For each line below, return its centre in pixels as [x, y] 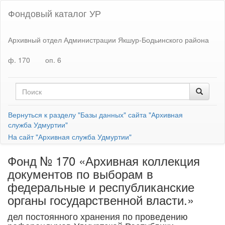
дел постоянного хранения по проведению [98, 216]
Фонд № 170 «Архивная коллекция [104, 160]
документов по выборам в [80, 174]
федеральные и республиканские [101, 187]
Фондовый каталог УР [54, 13]
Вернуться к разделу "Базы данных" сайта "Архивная [95, 115]
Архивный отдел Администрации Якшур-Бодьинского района [108, 39]
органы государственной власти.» [101, 200]
